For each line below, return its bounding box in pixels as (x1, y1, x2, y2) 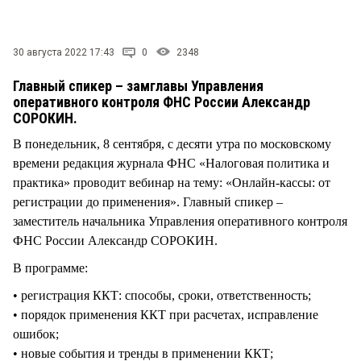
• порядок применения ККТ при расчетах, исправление (13, 307, 318, 322)
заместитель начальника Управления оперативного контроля (13, 214, 347, 228)
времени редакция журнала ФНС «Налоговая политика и (13, 156, 330, 170)
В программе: (13, 260, 88, 275)
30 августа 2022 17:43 (13, 46, 114, 58)
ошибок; (13, 326, 59, 341)
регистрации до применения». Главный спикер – (13, 194, 283, 209)
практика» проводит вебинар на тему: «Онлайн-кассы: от (13, 175, 330, 189)
